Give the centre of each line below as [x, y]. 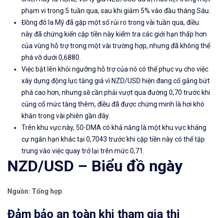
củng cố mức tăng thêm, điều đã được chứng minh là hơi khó [113, 104]
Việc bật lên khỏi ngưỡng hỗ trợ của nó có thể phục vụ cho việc [115, 69]
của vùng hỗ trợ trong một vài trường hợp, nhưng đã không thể [116, 46]
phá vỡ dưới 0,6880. [51, 58]
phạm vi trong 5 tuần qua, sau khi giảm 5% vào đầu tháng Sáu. [116, 11]
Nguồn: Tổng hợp [35, 191]
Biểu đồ [118, 166]
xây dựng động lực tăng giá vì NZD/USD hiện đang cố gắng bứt [116, 81]
